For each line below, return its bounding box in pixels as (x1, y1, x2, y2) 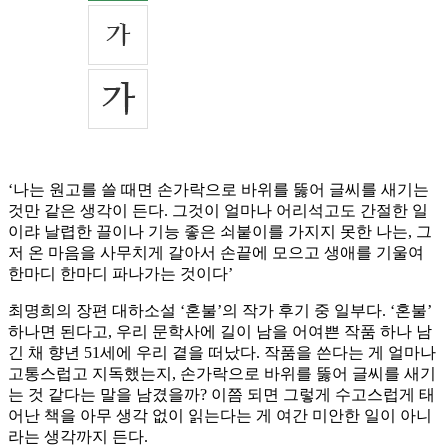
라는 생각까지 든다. (8, 428, 148, 446)
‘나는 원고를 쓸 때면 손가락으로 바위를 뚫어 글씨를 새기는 (8, 181, 429, 199)
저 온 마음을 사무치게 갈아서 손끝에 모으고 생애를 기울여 (8, 244, 424, 262)
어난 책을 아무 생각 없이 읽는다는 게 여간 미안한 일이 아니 (8, 407, 432, 425)
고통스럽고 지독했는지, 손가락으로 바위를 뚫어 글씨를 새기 (8, 365, 436, 383)
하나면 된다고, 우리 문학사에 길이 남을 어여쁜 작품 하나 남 (8, 323, 432, 341)
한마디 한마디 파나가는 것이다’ (8, 265, 233, 283)
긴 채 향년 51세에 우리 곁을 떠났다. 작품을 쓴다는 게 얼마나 (8, 344, 436, 362)
